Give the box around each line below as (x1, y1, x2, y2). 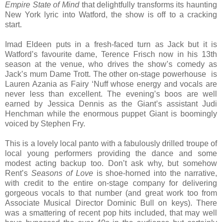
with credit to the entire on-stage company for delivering (5, 178, 217, 187)
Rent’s (5, 168, 31, 177)
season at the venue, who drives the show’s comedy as (5, 59, 217, 68)
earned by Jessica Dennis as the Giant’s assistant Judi (5, 99, 217, 108)
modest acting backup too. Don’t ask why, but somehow (5, 159, 217, 167)
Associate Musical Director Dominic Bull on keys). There (5, 198, 217, 207)
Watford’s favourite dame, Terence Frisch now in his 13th (5, 50, 217, 58)
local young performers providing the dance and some (5, 149, 217, 158)
